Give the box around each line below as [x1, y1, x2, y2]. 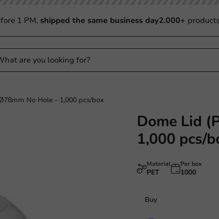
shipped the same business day [40, 15, 159, 26]
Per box [180, 160, 202, 168]
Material [147, 160, 171, 168]
